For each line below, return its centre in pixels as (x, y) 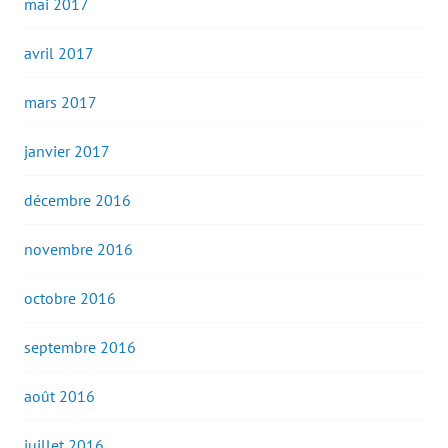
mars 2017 (60, 102)
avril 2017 (59, 53)
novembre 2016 (78, 249)
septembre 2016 (80, 347)
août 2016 (59, 396)
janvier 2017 (67, 151)
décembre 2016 (77, 200)
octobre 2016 (70, 298)
